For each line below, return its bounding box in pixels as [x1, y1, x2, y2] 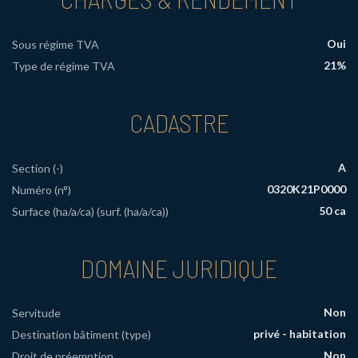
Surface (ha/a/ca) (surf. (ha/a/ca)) [12, 204, 169, 218]
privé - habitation [253, 327, 346, 341]
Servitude [12, 306, 61, 320]
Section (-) [12, 161, 63, 175]
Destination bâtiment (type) [12, 328, 151, 342]
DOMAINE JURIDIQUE [81, 252, 277, 283]
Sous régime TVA [12, 37, 99, 51]
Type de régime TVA [12, 58, 115, 73]
